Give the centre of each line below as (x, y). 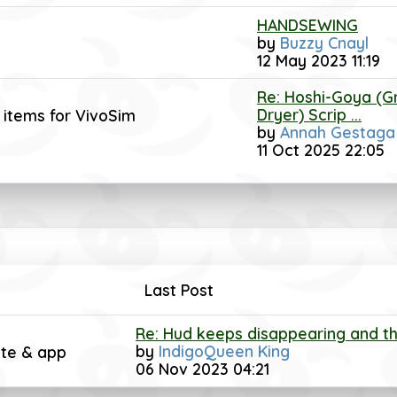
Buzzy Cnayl (324, 43)
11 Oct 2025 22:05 (321, 150)
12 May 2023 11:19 (319, 60)
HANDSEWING (307, 25)
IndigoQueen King (224, 351)
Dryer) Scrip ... (309, 114)
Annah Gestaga (338, 132)
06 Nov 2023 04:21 (202, 369)
